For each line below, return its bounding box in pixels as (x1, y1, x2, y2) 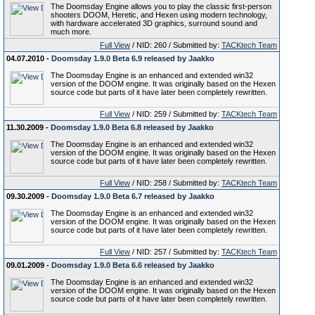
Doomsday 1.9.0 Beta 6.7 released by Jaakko (51, 192, 214, 200)
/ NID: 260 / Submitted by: (130, 41, 221, 49)
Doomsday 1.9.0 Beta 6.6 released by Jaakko (51, 261, 214, 269)
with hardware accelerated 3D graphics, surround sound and (51, 19, 257, 27)
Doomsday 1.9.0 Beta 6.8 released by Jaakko (51, 123, 214, 131)
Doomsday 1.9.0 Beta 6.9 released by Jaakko (51, 54, 214, 63)
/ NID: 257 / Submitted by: (130, 247, 221, 256)
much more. (51, 27, 91, 36)
